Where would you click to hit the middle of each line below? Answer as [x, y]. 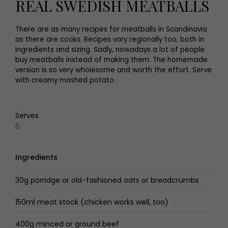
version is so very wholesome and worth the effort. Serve [113, 70]
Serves [27, 116]
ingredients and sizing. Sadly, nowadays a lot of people [110, 50]
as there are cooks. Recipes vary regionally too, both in [110, 39]
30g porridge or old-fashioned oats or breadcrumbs [107, 180]
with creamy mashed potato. [65, 80]
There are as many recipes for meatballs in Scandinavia [111, 29]
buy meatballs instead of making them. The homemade [111, 60]
